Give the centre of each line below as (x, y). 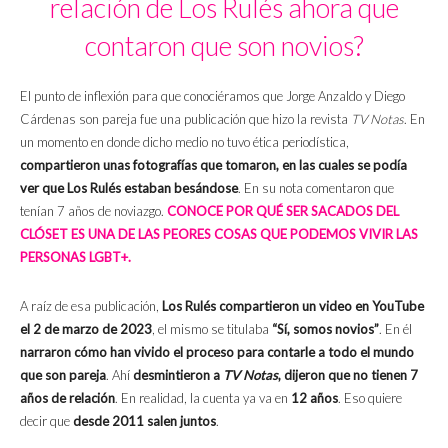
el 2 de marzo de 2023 (86, 329)
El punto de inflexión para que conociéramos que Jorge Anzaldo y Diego (212, 96)
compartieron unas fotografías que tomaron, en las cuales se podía (213, 165)
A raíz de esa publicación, (91, 306)
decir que (45, 421)
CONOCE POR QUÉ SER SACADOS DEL (283, 211)
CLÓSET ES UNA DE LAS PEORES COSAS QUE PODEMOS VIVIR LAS (219, 234)
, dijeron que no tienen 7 (348, 375)
